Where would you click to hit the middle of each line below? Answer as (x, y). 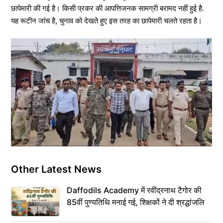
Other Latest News (56, 169)
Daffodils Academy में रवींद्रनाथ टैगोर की (134, 190)
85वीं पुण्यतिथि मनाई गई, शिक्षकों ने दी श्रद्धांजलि (136, 202)
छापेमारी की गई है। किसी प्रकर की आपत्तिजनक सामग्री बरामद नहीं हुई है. (108, 8)
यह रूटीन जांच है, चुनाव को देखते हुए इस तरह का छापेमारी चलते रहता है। (107, 21)
